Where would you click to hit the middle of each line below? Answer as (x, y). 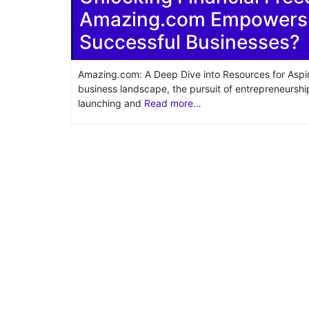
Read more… (173, 103)
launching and (111, 103)
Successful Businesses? (190, 42)
